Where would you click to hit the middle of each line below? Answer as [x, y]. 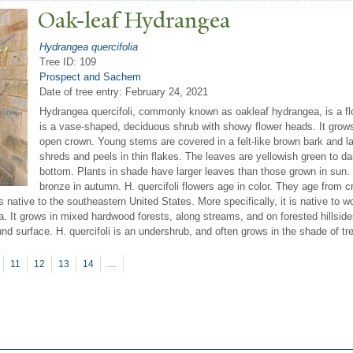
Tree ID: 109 [68, 61]
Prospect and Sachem [90, 76]
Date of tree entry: [82, 91]
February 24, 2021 [167, 91]
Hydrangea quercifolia [89, 46]
